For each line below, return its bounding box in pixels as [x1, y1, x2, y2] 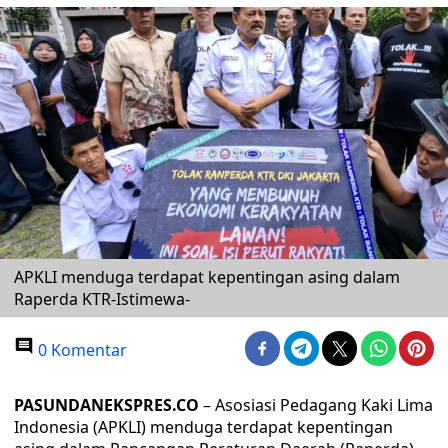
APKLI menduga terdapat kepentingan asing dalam [14, 266, 400, 288]
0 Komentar [34, 339, 127, 361]
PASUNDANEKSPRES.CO [14, 394, 199, 416]
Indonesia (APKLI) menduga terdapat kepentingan [14, 416, 393, 438]
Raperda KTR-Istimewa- [14, 288, 190, 310]
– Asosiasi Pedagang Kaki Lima [199, 394, 433, 416]
